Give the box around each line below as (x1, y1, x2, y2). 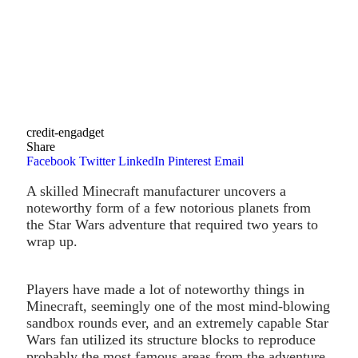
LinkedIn (118, 153, 165, 168)
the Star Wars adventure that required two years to (26, 216, 318, 233)
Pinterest (168, 153, 211, 168)
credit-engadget (26, 125, 104, 139)
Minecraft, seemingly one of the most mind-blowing (26, 297, 330, 314)
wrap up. (26, 233, 78, 249)
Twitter (79, 153, 115, 168)
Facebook (26, 153, 76, 168)
